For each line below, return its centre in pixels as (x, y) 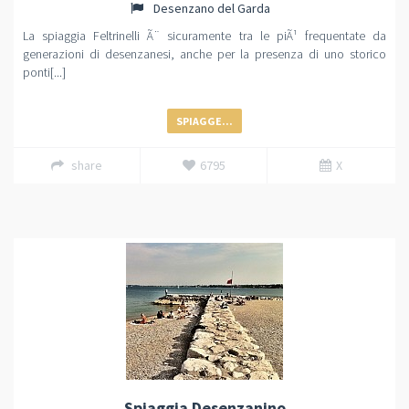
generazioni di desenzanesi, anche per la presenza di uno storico (204, 54)
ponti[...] (44, 72)
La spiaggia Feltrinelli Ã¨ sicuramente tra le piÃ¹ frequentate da (204, 36)
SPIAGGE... (204, 121)
